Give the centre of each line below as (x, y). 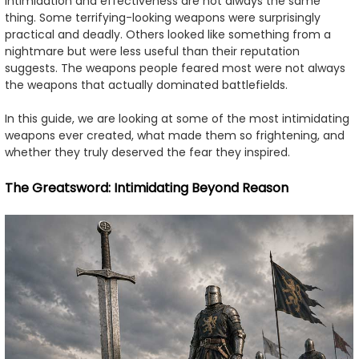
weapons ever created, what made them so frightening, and (175, 136)
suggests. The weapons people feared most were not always (175, 69)
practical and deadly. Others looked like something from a (168, 35)
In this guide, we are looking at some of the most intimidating (177, 119)
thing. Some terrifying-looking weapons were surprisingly (163, 18)
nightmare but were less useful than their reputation (152, 52)
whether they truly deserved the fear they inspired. (147, 153)
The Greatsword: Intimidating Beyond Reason (147, 188)
